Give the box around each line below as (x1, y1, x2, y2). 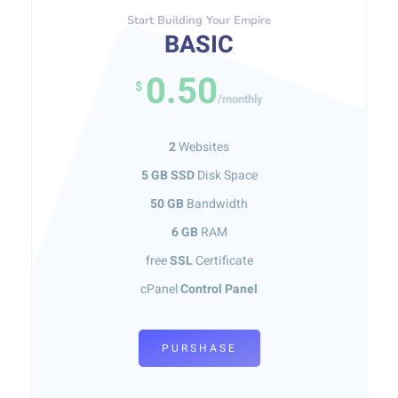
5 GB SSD (140, 166, 195, 185)
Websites (176, 138, 229, 156)
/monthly (218, 91, 263, 107)
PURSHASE (161, 340, 237, 356)
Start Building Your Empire (127, 12, 271, 28)
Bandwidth (184, 195, 248, 213)
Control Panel (180, 280, 258, 298)
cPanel (140, 280, 180, 298)
